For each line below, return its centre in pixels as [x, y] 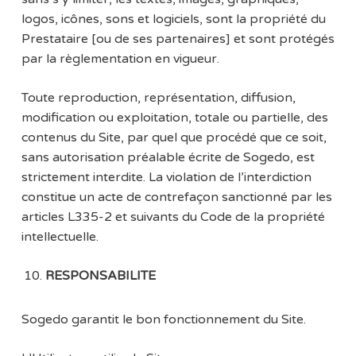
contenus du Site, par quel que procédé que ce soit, [174, 138]
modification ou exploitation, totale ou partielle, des [174, 118]
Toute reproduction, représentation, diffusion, [158, 98]
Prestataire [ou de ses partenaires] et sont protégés [178, 39]
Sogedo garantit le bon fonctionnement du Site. [163, 320]
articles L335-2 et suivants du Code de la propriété [173, 217]
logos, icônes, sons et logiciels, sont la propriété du [173, 19]
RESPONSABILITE [100, 276]
